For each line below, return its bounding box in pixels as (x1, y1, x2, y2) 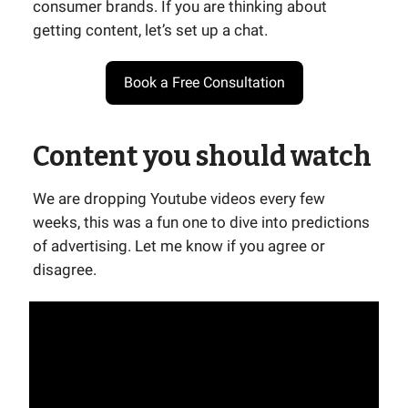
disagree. (33, 260, 97, 279)
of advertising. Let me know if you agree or (33, 237, 325, 255)
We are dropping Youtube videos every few (33, 189, 325, 208)
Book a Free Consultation (123, 74, 285, 91)
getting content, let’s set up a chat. (33, 21, 268, 39)
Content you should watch (33, 140, 372, 173)
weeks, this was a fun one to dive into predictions (33, 213, 370, 231)
